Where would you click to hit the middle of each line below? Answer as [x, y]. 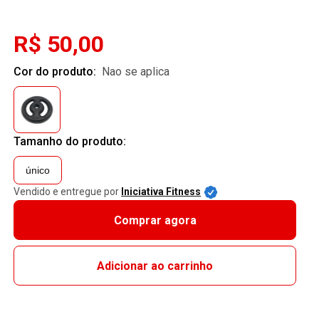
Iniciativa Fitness [161, 192]
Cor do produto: [57, 72]
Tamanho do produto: [70, 141]
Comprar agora [155, 220]
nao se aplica [140, 72]
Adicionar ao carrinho [155, 266]
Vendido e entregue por [67, 192]
